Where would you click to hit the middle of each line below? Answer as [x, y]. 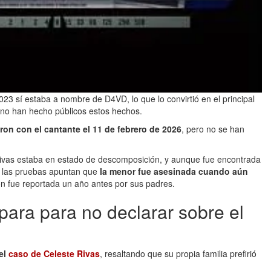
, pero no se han [213, 129]
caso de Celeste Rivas [54, 253]
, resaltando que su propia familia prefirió [178, 253]
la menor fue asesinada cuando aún [174, 171]
